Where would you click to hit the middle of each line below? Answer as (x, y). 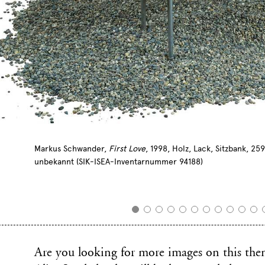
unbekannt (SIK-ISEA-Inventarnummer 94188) (119, 162)
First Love (127, 149)
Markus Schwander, (72, 149)
